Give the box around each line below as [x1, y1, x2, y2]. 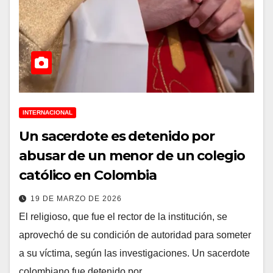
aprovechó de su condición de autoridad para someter [19, 229, 251, 240]
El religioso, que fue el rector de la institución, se [19, 211, 227, 222]
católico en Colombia [19, 166, 157, 183]
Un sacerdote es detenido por [19, 127, 215, 144]
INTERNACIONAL [23, 108, 73, 116]
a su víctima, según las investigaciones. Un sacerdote [19, 247, 250, 258]
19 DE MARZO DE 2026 [30, 194, 122, 203]
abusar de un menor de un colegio [19, 147, 245, 164]
